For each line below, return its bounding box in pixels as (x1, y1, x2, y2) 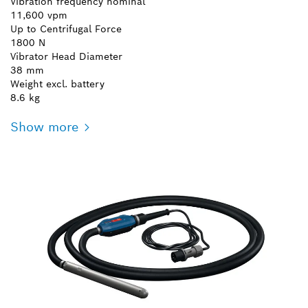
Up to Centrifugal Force (10, 22, 122, 35)
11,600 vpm (10, 8, 67, 21)
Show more (10, 118, 78, 135)
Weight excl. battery (10, 77, 104, 90)
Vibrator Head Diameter (10, 49, 122, 63)
